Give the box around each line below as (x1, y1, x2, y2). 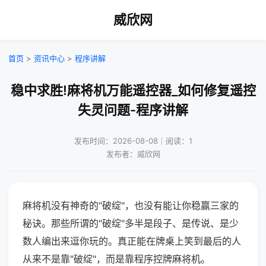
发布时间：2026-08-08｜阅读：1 (74, 136, 192, 145)
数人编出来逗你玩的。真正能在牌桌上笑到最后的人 (23, 235, 241, 247)
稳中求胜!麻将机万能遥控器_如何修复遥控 (10, 83, 256, 98)
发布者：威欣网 (106, 149, 160, 159)
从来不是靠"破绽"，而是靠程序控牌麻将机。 (23, 253, 210, 265)
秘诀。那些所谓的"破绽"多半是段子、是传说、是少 (23, 217, 239, 229)
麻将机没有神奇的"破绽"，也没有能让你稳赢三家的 (23, 199, 239, 211)
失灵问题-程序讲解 (78, 102, 188, 118)
